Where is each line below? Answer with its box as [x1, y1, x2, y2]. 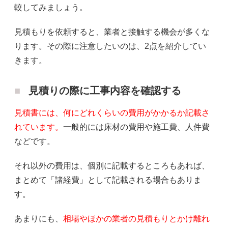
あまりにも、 [14, 214, 63, 223]
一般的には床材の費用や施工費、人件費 [63, 122, 210, 131]
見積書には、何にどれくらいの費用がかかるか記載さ [14, 108, 210, 117]
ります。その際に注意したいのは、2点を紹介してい [14, 41, 206, 50]
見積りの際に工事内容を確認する [28, 84, 181, 96]
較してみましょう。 [14, 3, 88, 12]
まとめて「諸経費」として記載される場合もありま [14, 175, 202, 184]
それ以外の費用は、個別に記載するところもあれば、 [14, 161, 210, 170]
